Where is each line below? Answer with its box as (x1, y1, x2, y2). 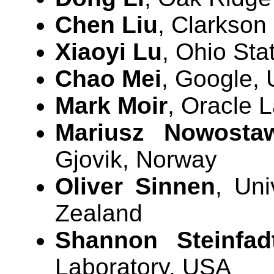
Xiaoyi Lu (55, 39, 162, 65)
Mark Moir (55, 92, 168, 119)
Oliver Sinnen (55, 173, 215, 200)
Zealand (55, 200, 143, 227)
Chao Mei (55, 65, 161, 92)
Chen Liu (55, 12, 158, 39)
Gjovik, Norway (55, 146, 217, 173)
